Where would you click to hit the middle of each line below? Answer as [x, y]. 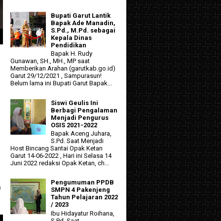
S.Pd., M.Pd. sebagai [83, 30]
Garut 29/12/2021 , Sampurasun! [56, 76]
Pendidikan [69, 45]
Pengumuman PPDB [83, 183]
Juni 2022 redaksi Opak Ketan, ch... [60, 163]
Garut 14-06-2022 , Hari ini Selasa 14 [61, 156]
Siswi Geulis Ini [75, 103]
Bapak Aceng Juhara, [81, 134]
